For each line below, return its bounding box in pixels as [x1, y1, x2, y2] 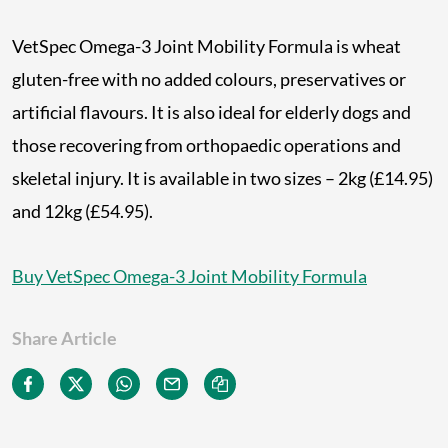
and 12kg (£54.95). [12, 200, 153, 223]
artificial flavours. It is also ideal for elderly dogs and [12, 101, 411, 124]
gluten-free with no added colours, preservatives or [12, 68, 406, 91]
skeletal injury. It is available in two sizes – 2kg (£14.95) [12, 167, 433, 190]
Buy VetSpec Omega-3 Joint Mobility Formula [12, 265, 367, 288]
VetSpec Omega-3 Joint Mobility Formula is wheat [12, 35, 401, 58]
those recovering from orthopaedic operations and [12, 134, 401, 157]
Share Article [12, 327, 117, 350]
